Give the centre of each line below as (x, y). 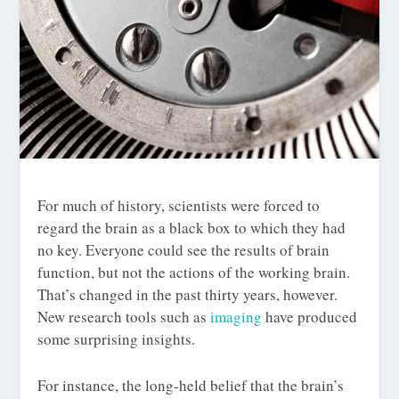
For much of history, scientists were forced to (179, 205)
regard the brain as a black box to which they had (192, 227)
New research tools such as (124, 316)
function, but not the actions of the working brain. (194, 272)
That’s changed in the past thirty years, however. (188, 294)
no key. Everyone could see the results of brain (184, 249)
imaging (236, 316)
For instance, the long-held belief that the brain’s (191, 386)
